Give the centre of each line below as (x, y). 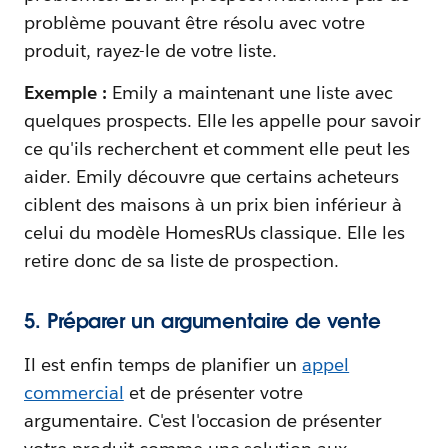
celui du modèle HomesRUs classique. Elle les (215, 232)
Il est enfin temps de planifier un (163, 364)
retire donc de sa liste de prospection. (182, 260)
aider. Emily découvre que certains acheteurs (212, 176)
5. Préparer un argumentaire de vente (203, 320)
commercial (74, 392)
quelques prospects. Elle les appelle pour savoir (222, 120)
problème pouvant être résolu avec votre (195, 22)
